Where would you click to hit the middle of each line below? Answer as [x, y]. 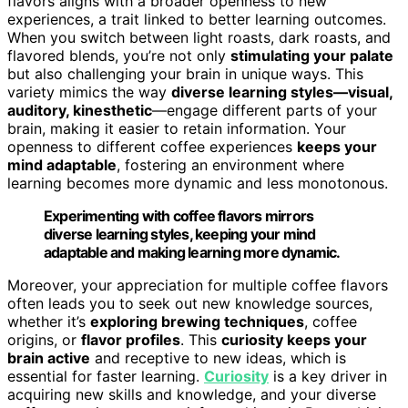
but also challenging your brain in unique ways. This [185, 73]
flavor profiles [131, 339]
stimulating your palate [312, 55]
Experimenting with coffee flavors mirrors [179, 215]
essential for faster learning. [106, 376]
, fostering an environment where [230, 164]
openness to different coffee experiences [152, 146]
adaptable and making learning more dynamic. [192, 252]
